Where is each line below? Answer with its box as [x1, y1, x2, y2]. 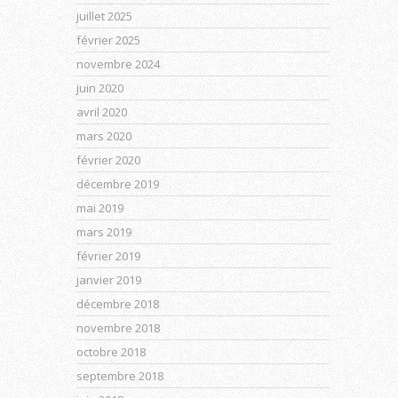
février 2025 [76, 32, 140, 48]
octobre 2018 [76, 344, 146, 360]
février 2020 [76, 152, 140, 168]
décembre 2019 [76, 176, 159, 192]
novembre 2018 [76, 320, 160, 336]
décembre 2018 [76, 296, 159, 312]
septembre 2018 [76, 368, 163, 384]
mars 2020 [76, 128, 131, 144]
